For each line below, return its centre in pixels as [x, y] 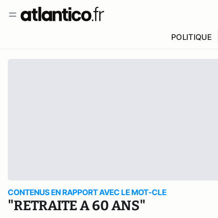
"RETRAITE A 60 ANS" [77, 206]
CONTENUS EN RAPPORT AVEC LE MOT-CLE [87, 192]
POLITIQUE [191, 37]
